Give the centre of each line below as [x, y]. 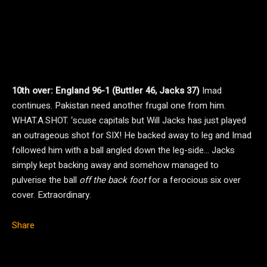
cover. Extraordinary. [52, 195]
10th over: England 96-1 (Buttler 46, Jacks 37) [107, 91]
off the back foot [113, 180]
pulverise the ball [46, 180]
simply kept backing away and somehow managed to [115, 165]
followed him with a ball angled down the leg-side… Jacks [123, 150]
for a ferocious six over [193, 180]
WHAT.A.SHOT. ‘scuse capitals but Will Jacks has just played [129, 120]
